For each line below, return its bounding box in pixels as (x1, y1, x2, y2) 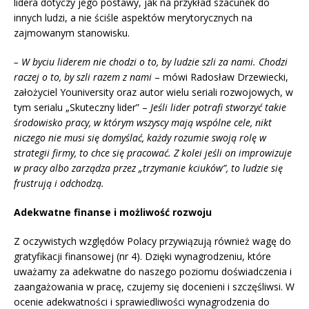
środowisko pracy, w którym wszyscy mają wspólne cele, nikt (14, 116, 272, 130)
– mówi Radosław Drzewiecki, (154, 70, 288, 84)
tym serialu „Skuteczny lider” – (14, 101, 150, 114)
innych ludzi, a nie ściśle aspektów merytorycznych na (14, 11, 252, 25)
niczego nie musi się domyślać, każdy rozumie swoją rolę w (14, 131, 266, 145)
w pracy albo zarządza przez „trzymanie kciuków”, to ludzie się (14, 161, 283, 175)
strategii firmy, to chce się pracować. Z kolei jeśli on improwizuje (14, 146, 292, 160)
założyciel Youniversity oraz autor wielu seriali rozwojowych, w (14, 86, 293, 99)
